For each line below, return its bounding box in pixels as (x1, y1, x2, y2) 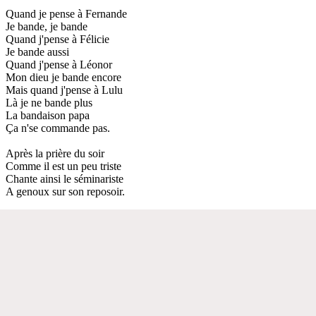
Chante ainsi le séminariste (6, 172, 123, 185)
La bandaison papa (6, 109, 90, 121)
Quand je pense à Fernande (6, 7, 127, 20)
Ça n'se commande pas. (6, 121, 110, 134)
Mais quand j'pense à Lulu (6, 83, 123, 96)
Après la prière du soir (6, 147, 104, 159)
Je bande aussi (6, 45, 69, 58)
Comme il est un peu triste (6, 159, 121, 172)
